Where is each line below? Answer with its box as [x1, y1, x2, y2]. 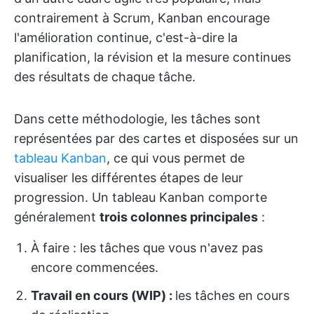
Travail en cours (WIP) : [31, 288, 175, 303]
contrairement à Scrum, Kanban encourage [14, 11, 270, 25]
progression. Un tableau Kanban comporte [14, 190, 267, 205]
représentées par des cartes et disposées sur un [14, 131, 299, 146]
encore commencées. [31, 260, 158, 275]
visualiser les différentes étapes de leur [14, 170, 243, 185]
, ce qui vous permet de [107, 151, 245, 165]
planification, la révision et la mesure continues [14, 50, 291, 64]
